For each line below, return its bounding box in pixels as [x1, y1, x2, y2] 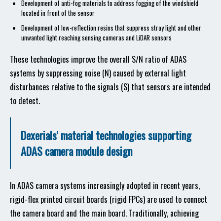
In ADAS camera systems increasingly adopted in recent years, [10, 180, 200, 191]
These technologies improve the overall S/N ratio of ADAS [10, 53, 186, 65]
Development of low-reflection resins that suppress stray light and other [21, 23, 201, 33]
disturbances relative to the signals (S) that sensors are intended [10, 81, 211, 93]
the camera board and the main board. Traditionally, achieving [10, 207, 199, 219]
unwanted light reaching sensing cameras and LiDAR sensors [21, 33, 172, 42]
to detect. [10, 95, 40, 107]
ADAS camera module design [21, 143, 132, 159]
